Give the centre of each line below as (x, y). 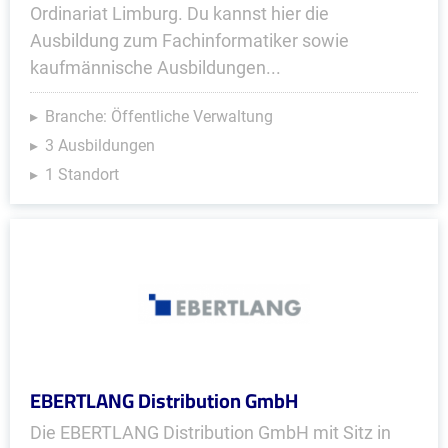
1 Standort (82, 174)
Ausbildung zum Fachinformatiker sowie (189, 40)
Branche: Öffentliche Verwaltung (159, 116)
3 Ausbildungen (100, 145)
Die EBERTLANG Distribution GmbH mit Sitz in (210, 432)
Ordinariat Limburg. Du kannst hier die (179, 13)
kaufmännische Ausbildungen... (155, 67)
